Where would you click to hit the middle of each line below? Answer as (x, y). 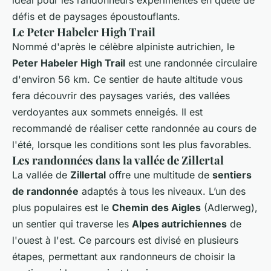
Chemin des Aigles (156, 207)
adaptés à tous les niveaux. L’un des (162, 191)
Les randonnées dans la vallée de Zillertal (118, 160)
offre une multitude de (159, 175)
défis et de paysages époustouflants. (96, 16)
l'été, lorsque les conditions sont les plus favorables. (132, 144)
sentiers (232, 175)
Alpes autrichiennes (179, 224)
